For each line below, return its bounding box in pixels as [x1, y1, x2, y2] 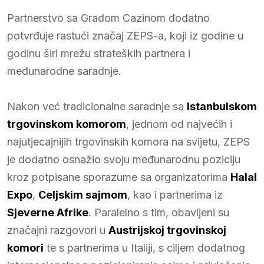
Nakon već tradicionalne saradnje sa [7, 100, 187, 113]
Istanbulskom [187, 100, 257, 113]
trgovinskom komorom [7, 117, 126, 130]
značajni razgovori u [7, 223, 108, 236]
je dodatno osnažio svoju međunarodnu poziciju [7, 153, 240, 166]
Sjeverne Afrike [7, 206, 88, 219]
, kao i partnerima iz [127, 188, 223, 201]
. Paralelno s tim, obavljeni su [88, 206, 229, 219]
